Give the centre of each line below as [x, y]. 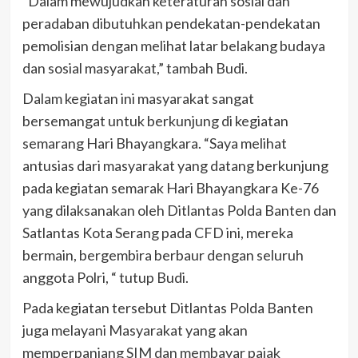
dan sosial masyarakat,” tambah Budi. [135, 68]
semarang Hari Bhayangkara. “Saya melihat [154, 143]
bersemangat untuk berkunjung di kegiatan [155, 120]
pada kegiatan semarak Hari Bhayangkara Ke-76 [170, 187]
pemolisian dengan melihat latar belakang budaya [173, 45]
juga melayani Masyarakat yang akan [135, 330]
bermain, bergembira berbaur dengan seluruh [163, 255]
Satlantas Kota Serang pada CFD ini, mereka [157, 232]
